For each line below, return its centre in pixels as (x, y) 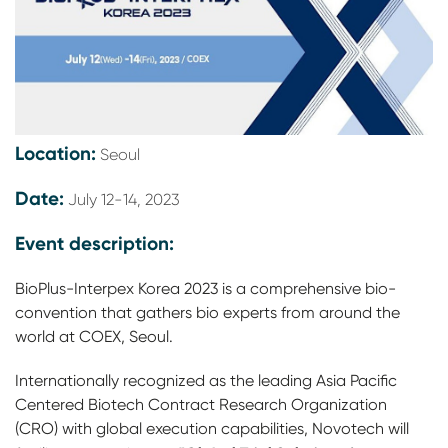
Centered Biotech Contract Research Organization (201, 404)
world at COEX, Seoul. (94, 336)
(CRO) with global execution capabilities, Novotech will (212, 428)
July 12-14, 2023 (124, 199)
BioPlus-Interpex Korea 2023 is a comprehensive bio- (205, 288)
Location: (55, 153)
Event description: (94, 243)
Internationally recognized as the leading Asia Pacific (206, 380)
